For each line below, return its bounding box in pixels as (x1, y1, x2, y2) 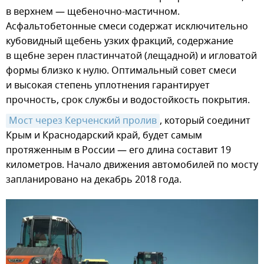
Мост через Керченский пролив (9, 114, 157, 128)
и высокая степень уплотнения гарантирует (6, 78, 210, 93)
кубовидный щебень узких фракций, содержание (6, 34, 233, 49)
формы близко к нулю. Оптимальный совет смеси (6, 64, 236, 78)
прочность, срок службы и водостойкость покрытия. (6, 93, 250, 108)
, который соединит (160, 114, 250, 128)
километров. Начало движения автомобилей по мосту (6, 158, 258, 173)
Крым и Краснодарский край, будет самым (6, 128, 202, 143)
